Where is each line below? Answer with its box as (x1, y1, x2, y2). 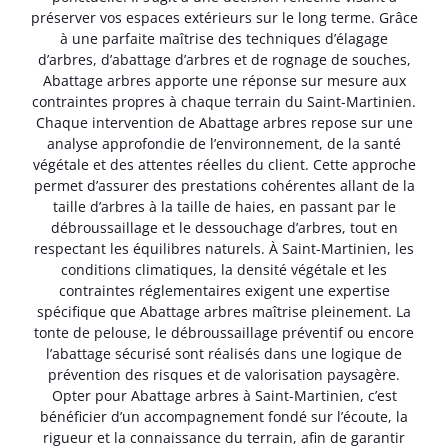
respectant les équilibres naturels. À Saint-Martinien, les (34, 239, 414, 259)
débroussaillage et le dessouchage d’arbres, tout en (50, 218, 398, 238)
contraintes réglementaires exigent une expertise (58, 281, 390, 301)
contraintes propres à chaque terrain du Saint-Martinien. (32, 92, 416, 112)
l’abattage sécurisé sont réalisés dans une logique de (46, 344, 402, 364)
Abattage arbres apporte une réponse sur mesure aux (42, 71, 406, 91)
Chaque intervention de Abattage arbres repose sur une (35, 113, 413, 133)
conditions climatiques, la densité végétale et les (61, 260, 387, 280)
